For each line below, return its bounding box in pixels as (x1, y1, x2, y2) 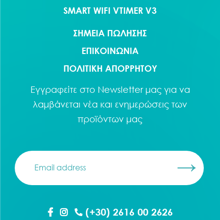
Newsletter (97, 84, 143, 95)
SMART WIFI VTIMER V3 (63, 5, 157, 16)
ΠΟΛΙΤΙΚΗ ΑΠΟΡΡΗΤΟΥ (63, 63, 157, 74)
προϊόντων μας (78, 113, 142, 124)
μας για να (142, 84, 190, 95)
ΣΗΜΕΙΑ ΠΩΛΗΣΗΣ (73, 27, 147, 38)
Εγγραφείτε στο (30, 84, 98, 95)
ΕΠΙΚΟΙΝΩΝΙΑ (82, 45, 138, 56)
